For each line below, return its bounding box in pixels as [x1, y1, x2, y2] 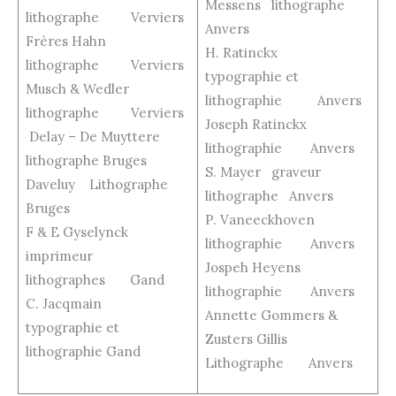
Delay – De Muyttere [25, 128, 160, 146]
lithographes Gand [25, 271, 164, 289]
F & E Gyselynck [25, 224, 153, 241]
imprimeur [25, 247, 93, 265]
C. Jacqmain [25, 295, 119, 313]
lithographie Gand [25, 343, 141, 361]
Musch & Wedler [25, 80, 154, 98]
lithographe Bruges [25, 152, 147, 170]
